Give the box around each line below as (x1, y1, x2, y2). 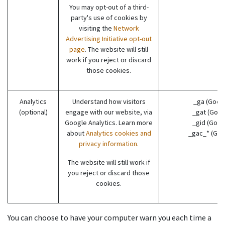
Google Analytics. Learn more (65, 118, 153, 127)
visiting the (78, 23, 114, 33)
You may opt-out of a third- (69, 2, 149, 12)
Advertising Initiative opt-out (66, 34, 152, 43)
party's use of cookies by (70, 13, 147, 22)
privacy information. (79, 139, 139, 148)
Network (113, 23, 139, 33)
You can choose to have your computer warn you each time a (8, 212, 211, 222)
